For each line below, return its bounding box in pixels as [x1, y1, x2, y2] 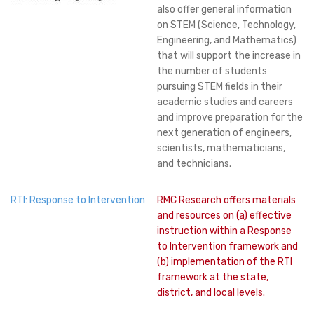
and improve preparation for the [157, 111, 303, 123]
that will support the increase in [157, 50, 301, 62]
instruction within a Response [157, 225, 292, 237]
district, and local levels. [157, 287, 265, 299]
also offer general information [157, 4, 292, 15]
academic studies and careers [157, 96, 293, 108]
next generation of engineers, [157, 127, 292, 139]
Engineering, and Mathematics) [157, 34, 296, 46]
